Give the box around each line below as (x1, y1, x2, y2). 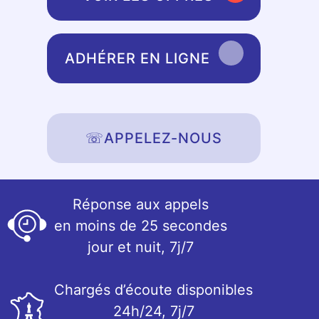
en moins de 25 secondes (54, 217, 227, 234)
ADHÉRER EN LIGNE (65, 50, 210, 67)
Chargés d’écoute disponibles (54, 281, 253, 298)
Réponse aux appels (73, 196, 209, 213)
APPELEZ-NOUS (104, 130, 222, 147)
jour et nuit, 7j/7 (88, 239, 194, 256)
